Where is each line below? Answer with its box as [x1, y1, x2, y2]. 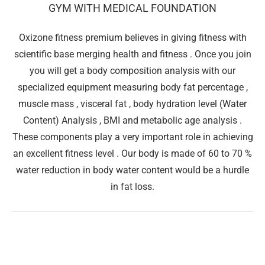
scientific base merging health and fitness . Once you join [14, 48, 251, 60]
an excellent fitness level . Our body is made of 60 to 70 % [13, 147, 252, 159]
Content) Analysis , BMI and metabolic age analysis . [23, 114, 242, 126]
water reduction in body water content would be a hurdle [16, 164, 249, 176]
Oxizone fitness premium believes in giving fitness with [18, 31, 247, 43]
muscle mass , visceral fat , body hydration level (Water [18, 98, 247, 109]
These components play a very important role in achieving [12, 131, 253, 143]
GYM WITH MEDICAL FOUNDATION [49, 1, 216, 14]
